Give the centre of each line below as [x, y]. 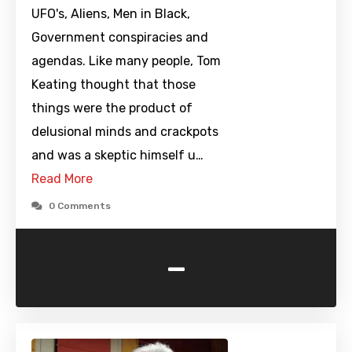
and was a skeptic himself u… [117, 156]
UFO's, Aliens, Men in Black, [111, 14]
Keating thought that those [114, 85]
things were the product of [112, 108]
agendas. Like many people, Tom [126, 61]
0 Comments [80, 206]
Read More [62, 179]
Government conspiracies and [120, 38]
